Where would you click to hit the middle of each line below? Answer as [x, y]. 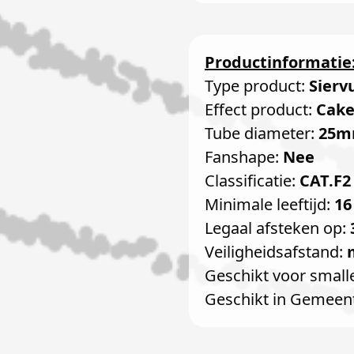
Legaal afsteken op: [277, 228]
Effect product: [260, 109]
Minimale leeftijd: [269, 204]
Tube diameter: [262, 133]
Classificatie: [252, 181]
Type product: [257, 86]
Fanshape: [244, 157]
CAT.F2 [325, 181]
